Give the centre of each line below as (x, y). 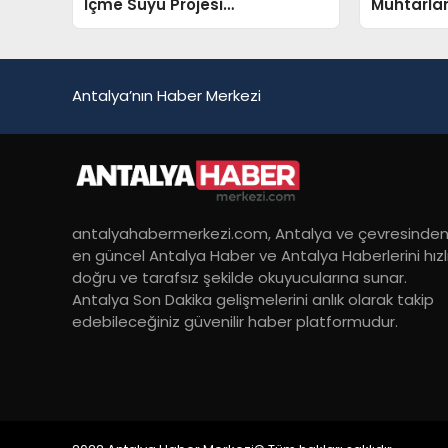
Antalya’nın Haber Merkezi (166, 95)
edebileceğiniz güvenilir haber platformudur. (235, 321)
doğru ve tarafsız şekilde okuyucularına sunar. (239, 277)
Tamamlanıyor (143, 27)
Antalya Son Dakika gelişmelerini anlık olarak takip (253, 299)
